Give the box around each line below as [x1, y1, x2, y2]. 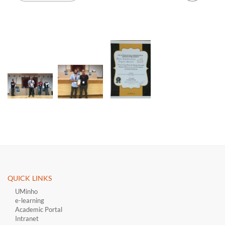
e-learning [15, 196, 44, 205]
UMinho [15, 187, 38, 196]
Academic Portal [15, 205, 62, 214]
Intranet [15, 214, 39, 223]
